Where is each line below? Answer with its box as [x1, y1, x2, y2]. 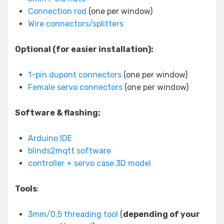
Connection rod [28, 6, 86, 16]
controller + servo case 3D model [28, 158, 151, 168]
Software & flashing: [15, 108, 100, 118]
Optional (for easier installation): [15, 44, 153, 54]
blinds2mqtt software [28, 146, 111, 156]
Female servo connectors [28, 82, 122, 92]
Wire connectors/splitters [28, 19, 123, 29]
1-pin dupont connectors [28, 70, 121, 80]
